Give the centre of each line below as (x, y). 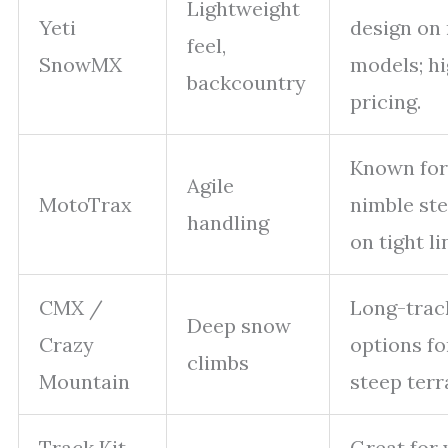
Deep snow (239, 325)
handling (228, 222)
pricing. (385, 101)
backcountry (246, 82)
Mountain (84, 381)
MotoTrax (85, 204)
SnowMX (80, 64)
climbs (218, 362)
